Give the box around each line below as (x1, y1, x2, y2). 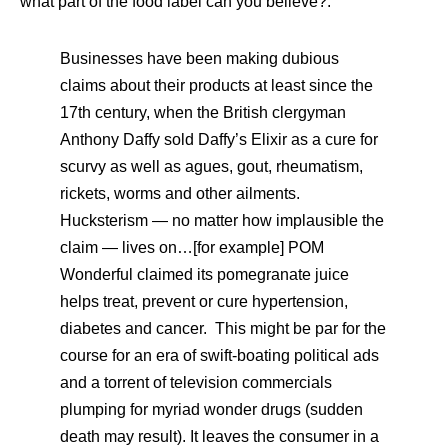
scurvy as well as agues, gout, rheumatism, (60, 158, 363, 175)
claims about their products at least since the (60, 77, 373, 94)
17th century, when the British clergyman (60, 104, 346, 121)
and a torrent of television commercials (60, 374, 332, 391)
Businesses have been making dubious (60, 50, 339, 67)
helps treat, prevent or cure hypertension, (60, 293, 348, 310)
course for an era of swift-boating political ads (60, 347, 379, 364)
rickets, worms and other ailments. (60, 185, 300, 202)
